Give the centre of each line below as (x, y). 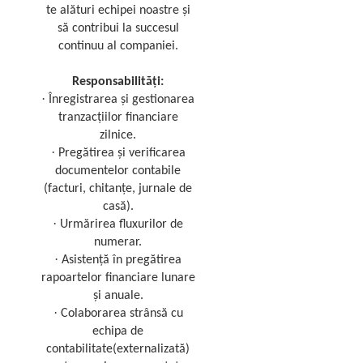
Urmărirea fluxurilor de (122, 224)
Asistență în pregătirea (122, 260)
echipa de (118, 331)
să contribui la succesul (118, 28)
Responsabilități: (118, 82)
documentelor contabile (118, 171)
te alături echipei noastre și (118, 11)
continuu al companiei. (118, 46)
